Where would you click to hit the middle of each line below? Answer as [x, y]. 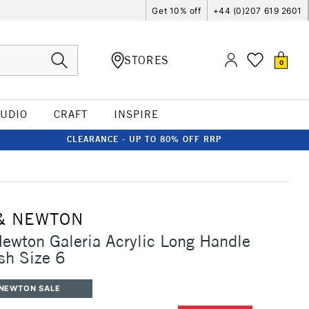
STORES [147, 60]
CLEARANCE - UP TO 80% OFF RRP [144, 139]
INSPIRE [136, 114]
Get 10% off [177, 10]
